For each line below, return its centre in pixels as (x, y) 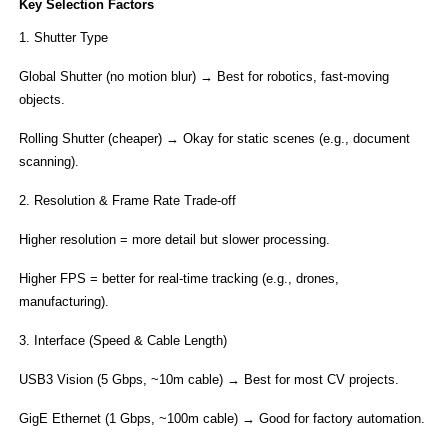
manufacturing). (63, 301)
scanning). (48, 161)
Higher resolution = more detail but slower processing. (174, 239)
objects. (41, 99)
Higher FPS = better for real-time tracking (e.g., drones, (178, 278)
